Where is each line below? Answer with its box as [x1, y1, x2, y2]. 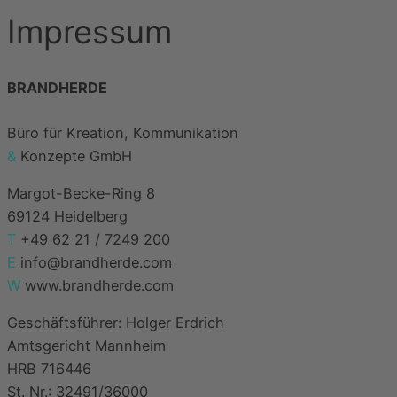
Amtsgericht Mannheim [7, 337, 166, 355]
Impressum [7, 12, 172, 51]
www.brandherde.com [20, 276, 174, 295]
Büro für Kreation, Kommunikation [7, 123, 238, 142]
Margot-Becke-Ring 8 [7, 184, 155, 203]
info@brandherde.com [20, 253, 172, 272]
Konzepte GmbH [16, 146, 132, 165]
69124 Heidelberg [7, 207, 128, 226]
